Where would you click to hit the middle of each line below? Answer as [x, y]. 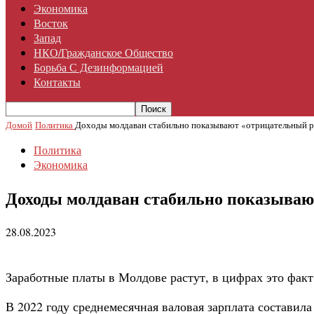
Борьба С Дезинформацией [98, 67]
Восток [51, 23]
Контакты [57, 82]
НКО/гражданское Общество [103, 52]
